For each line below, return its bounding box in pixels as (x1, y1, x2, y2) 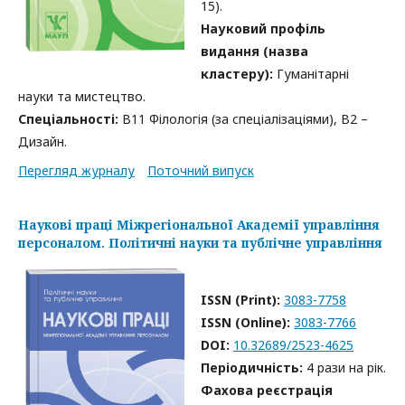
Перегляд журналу (18, 162, 135, 179)
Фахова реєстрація (201, 381, 334, 399)
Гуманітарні (273, 65, 350, 82)
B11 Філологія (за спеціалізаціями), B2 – (122, 110, 368, 127)
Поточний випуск (147, 162, 254, 179)
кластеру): (201, 65, 274, 82)
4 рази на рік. (306, 359, 387, 376)
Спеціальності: (18, 110, 122, 127)
